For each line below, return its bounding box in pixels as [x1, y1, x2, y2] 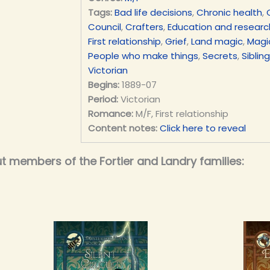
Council [87, 20, 121, 34]
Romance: [87, 107, 133, 121]
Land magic [190, 35, 243, 48]
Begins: [87, 78, 119, 92]
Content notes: [87, 122, 157, 135]
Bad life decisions [114, 6, 192, 19]
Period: [87, 93, 118, 106]
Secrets [202, 49, 237, 63]
